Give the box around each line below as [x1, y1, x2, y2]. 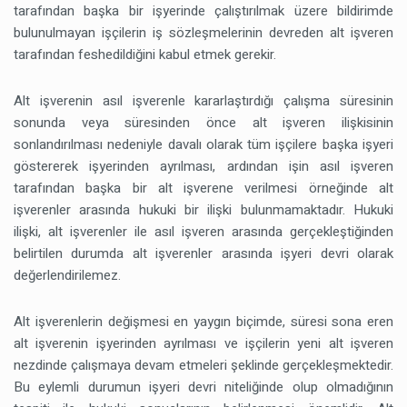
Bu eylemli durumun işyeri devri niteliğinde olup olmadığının [14, 377, 393, 398]
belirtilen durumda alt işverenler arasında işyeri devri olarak [14, 243, 393, 264]
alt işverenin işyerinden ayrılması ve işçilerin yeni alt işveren [14, 333, 393, 354]
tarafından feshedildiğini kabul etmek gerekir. [14, 45, 276, 65]
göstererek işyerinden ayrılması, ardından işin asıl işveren [14, 156, 393, 177]
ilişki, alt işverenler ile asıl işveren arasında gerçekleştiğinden [14, 222, 393, 243]
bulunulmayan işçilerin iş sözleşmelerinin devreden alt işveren [14, 23, 393, 44]
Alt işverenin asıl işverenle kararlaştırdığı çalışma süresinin [14, 91, 393, 112]
